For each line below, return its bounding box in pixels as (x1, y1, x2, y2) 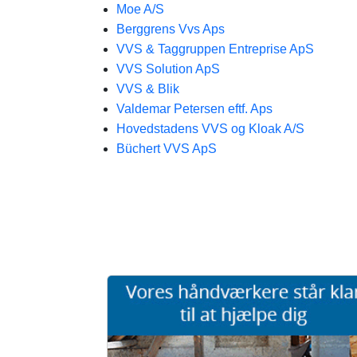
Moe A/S (116, 2, 164, 16)
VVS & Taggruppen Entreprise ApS (116, 42, 314, 56)
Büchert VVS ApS (116, 142, 217, 155)
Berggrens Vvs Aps (116, 22, 225, 36)
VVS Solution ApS (116, 62, 220, 76)
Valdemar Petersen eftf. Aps (116, 102, 273, 116)
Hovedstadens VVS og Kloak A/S (116, 122, 304, 135)
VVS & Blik (116, 82, 179, 96)
